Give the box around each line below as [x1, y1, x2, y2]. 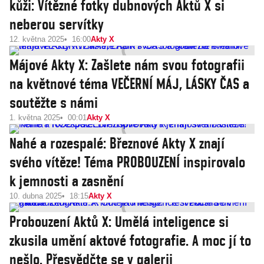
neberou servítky [9, 15, 104, 33]
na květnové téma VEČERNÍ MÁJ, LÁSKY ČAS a [9, 75, 249, 93]
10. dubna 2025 [9, 192, 62, 200]
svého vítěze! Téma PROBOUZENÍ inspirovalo [9, 153, 245, 171]
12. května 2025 [9, 35, 64, 44]
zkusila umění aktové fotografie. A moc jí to [9, 232, 251, 249]
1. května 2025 [9, 113, 60, 122]
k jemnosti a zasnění [9, 172, 124, 190]
